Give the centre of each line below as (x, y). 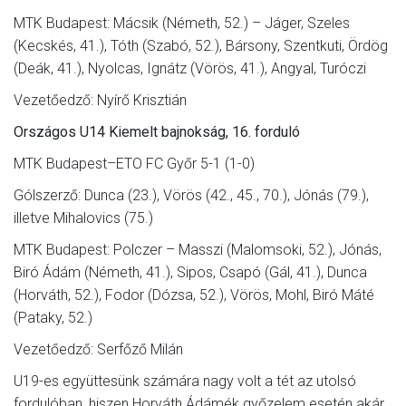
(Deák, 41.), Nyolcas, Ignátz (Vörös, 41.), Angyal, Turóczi (190, 68)
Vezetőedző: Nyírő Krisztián (100, 100)
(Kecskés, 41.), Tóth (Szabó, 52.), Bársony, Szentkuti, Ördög (201, 45)
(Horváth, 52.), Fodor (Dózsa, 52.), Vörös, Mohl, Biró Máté (194, 295)
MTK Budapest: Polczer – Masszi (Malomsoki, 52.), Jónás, (198, 249)
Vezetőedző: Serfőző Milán (98, 349)
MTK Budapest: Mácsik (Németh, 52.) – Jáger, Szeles (182, 23)
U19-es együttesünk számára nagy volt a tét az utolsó (185, 381)
